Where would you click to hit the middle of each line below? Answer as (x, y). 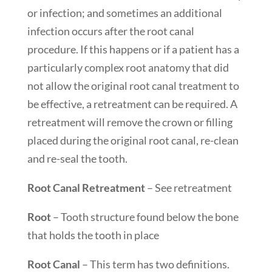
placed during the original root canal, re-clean (133, 140)
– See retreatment (188, 187)
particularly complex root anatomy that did (128, 67)
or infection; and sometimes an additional (124, 12)
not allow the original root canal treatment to (133, 85)
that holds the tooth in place (93, 235)
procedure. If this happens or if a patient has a (133, 49)
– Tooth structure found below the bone (144, 216)
